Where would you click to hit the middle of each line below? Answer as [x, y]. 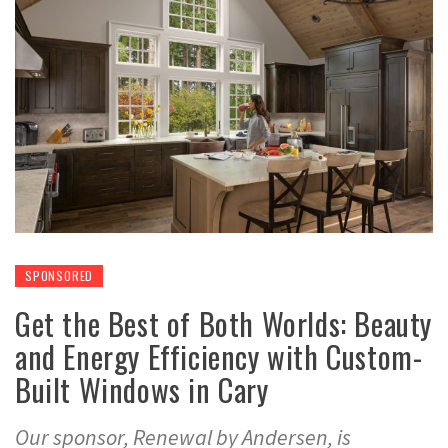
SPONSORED [59, 276]
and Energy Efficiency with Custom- [219, 357]
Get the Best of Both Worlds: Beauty [224, 324]
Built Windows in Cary [142, 390]
